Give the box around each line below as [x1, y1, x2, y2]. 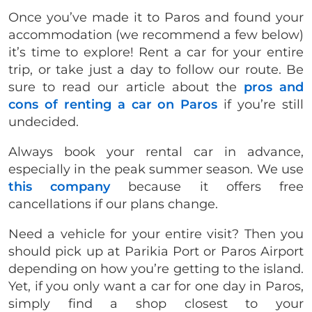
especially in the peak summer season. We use [8, 161, 304, 177]
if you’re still [217, 96, 304, 112]
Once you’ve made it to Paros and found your [8, 9, 304, 25]
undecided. [8, 114, 79, 130]
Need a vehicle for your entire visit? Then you [8, 226, 304, 242]
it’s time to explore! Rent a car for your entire [8, 44, 304, 60]
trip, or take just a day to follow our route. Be [8, 61, 304, 77]
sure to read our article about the [8, 79, 244, 95]
